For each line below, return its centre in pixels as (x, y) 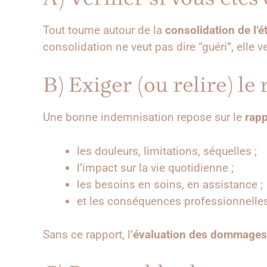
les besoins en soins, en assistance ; (170, 184)
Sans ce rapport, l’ (88, 235)
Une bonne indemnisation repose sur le (144, 117)
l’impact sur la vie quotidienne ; (155, 167)
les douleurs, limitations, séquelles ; (167, 151)
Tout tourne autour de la (104, 30)
